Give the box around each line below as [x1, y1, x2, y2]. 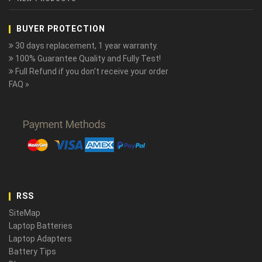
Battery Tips [9, 247, 56, 257]
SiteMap [9, 208, 40, 218]
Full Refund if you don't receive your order [13, 67, 168, 77]
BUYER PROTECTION [16, 24, 105, 34]
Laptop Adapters [9, 234, 72, 244]
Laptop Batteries [9, 221, 73, 231]
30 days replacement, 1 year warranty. [13, 41, 158, 51]
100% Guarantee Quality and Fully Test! [13, 54, 161, 64]
